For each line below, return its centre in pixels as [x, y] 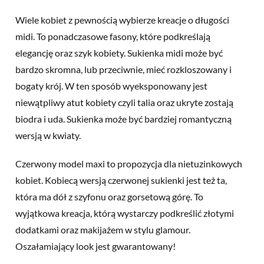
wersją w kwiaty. [48, 135]
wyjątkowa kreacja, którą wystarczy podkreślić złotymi [125, 213]
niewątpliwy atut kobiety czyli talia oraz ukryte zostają [124, 102]
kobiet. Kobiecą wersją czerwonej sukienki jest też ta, [121, 180]
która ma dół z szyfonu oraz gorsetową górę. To [109, 196]
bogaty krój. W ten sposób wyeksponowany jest [111, 85]
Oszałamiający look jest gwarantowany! [95, 246]
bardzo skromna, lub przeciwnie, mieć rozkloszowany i [123, 69]
